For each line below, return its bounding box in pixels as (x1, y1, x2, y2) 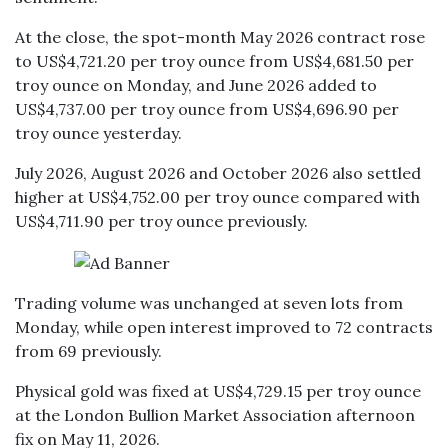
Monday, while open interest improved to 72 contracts (15, 317, 433, 337)
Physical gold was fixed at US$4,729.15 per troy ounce (15, 381, 421, 401)
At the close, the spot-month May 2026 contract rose (15, 27, 425, 47)
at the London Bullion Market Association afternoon (15, 405, 415, 425)
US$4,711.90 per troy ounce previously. (15, 211, 312, 231)
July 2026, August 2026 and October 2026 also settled (15, 163, 421, 183)
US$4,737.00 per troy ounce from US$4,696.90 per (15, 99, 399, 119)
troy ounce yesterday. (15, 123, 182, 143)
